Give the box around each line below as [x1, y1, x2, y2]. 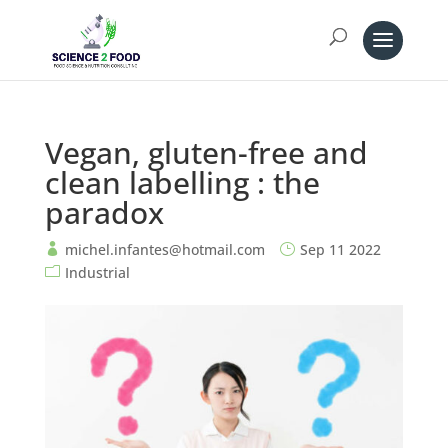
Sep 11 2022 [299, 240, 381, 259]
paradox [44, 192, 164, 233]
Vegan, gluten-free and [44, 132, 368, 173]
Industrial [64, 263, 130, 282]
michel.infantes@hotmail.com [64, 240, 265, 259]
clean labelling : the [44, 162, 320, 203]
